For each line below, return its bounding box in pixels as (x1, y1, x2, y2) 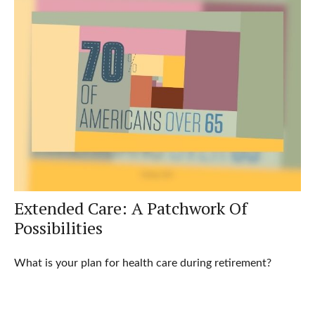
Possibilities (13, 217, 103, 240)
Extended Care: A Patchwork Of (13, 197, 247, 220)
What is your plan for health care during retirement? (13, 257, 271, 269)
